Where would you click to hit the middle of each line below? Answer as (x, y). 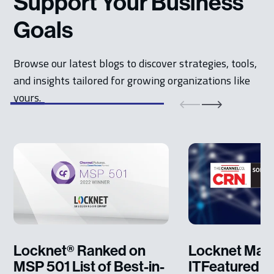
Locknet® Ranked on (80, 250)
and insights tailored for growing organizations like (132, 80)
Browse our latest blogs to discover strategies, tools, (135, 63)
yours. (28, 97)
